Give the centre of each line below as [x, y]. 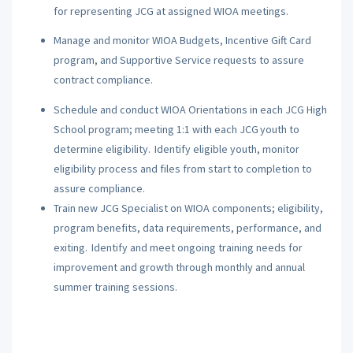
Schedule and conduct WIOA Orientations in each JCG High [190, 109]
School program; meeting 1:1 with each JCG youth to [176, 129]
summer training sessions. [116, 286]
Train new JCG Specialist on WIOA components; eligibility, [188, 208]
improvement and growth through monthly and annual [179, 267]
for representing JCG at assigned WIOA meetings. [171, 11]
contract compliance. [104, 80]
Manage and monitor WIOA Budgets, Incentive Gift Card [182, 40]
